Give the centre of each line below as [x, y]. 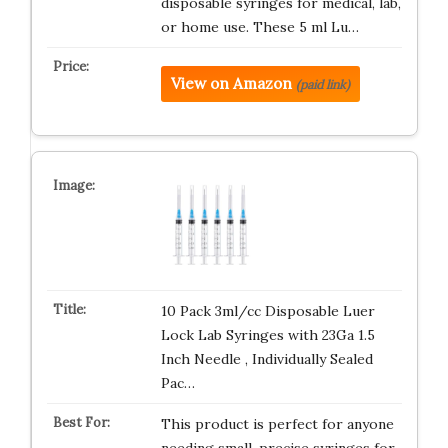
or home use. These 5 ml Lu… [259, 27]
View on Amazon [231, 83]
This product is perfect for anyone [277, 424]
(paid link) [322, 84]
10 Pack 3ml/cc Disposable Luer [267, 311]
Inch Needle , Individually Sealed [266, 359]
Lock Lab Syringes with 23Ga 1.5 [267, 335]
